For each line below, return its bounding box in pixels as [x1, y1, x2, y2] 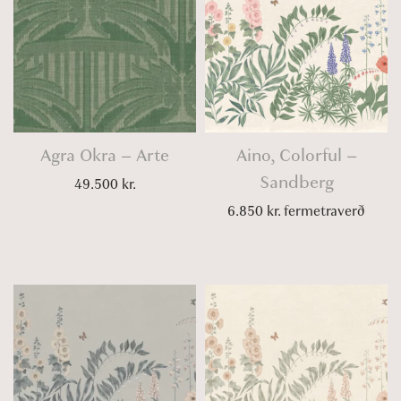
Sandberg [259, 170, 334, 194]
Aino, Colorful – [235, 143, 357, 167]
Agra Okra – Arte [40, 143, 169, 167]
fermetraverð [280, 201, 365, 221]
